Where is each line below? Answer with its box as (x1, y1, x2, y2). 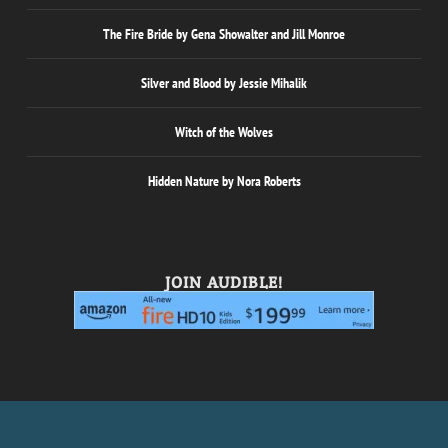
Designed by (95, 418, 158, 437)
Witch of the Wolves (175, 123, 273, 142)
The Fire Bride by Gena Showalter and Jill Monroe (103, 25, 345, 44)
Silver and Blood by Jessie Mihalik (141, 74, 307, 93)
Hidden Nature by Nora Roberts (147, 172, 301, 191)
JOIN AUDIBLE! (164, 272, 284, 294)
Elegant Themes (157, 419, 235, 437)
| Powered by (234, 418, 303, 437)
